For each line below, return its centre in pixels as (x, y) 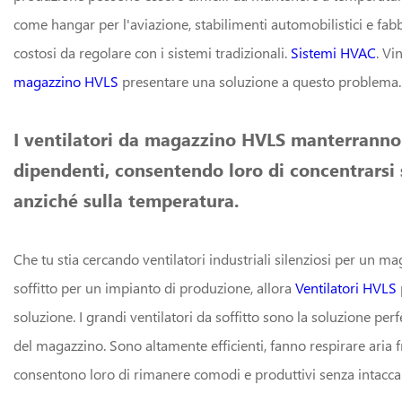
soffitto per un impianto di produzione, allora (154, 287)
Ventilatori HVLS (346, 287)
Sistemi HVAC (333, 52)
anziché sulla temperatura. (126, 200)
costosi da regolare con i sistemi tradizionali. (152, 52)
